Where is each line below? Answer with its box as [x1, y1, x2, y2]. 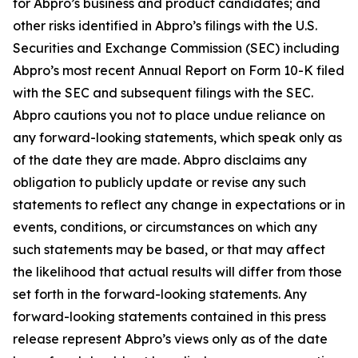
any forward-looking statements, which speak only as [13, 129, 342, 145]
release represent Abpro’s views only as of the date [13, 330, 328, 347]
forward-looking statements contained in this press [13, 308, 326, 324]
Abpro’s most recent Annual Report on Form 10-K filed [13, 62, 344, 78]
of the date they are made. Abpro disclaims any [13, 151, 307, 168]
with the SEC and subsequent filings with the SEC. [13, 84, 313, 101]
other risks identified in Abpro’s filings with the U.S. [13, 17, 317, 34]
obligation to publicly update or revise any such [13, 173, 306, 190]
